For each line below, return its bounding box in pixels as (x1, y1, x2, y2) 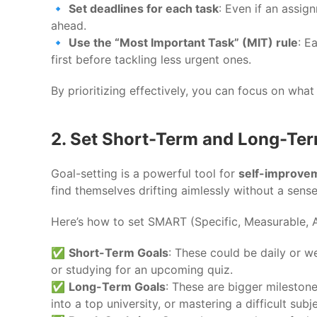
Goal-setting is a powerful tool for (51, 166, 238, 180)
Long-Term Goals (69, 279, 166, 294)
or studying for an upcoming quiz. (51, 262, 233, 277)
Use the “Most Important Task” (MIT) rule (69, 35, 298, 50)
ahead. (51, 18, 86, 33)
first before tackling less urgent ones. (51, 52, 251, 67)
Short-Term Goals (69, 245, 168, 260)
